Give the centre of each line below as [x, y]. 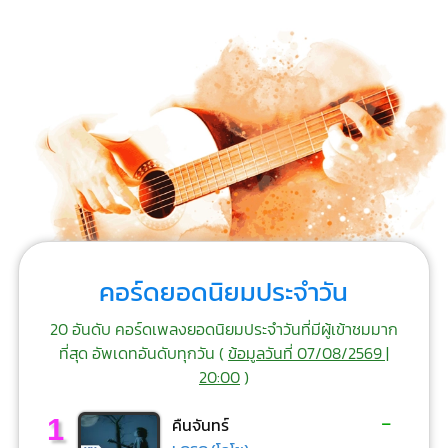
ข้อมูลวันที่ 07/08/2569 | [308, 352]
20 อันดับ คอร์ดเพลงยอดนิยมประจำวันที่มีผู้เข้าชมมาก [223, 328]
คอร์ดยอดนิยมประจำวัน [224, 291]
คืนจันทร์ [201, 425]
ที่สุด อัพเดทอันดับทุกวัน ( [143, 352]
